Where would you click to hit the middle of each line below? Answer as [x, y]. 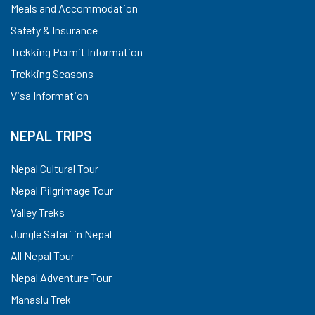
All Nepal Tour [43, 256]
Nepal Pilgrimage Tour [62, 191]
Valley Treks [38, 212]
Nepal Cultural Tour [54, 169]
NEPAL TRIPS [51, 136]
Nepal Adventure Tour [61, 278]
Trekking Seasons [52, 74]
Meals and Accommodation [74, 8]
